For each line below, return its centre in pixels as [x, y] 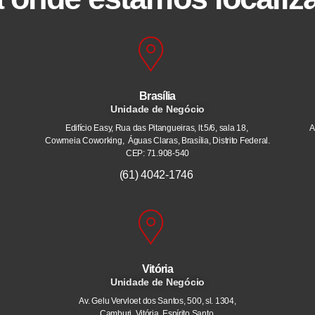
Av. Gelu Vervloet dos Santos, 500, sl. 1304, [157, 301]
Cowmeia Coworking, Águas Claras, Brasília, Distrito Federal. [157, 141]
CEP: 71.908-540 [157, 154]
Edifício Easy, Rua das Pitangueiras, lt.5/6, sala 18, [157, 128]
